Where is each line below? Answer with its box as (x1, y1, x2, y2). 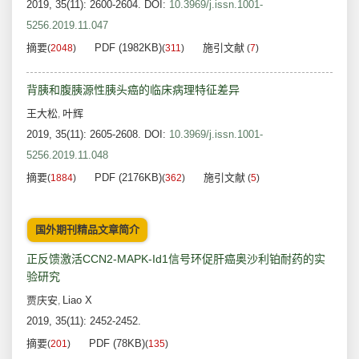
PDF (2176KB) (95, 171, 162, 184)
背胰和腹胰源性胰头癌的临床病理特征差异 (26, 83, 240, 97)
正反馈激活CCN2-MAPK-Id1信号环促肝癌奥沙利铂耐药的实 (26, 252, 325, 266)
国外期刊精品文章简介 (35, 224, 139, 236)
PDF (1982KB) (95, 42, 162, 54)
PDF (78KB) (89, 337, 145, 350)
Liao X (63, 294, 92, 307)
